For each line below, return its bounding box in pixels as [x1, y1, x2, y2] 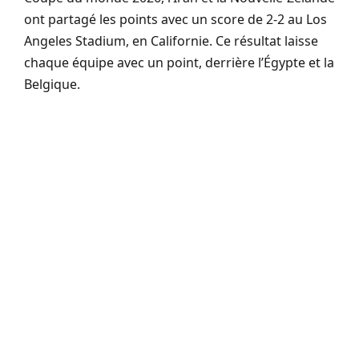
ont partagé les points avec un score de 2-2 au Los [24, 10, 327, 28]
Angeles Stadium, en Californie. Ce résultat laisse [24, 31, 318, 50]
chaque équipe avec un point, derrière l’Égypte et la [24, 53, 334, 71]
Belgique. [24, 75, 80, 93]
